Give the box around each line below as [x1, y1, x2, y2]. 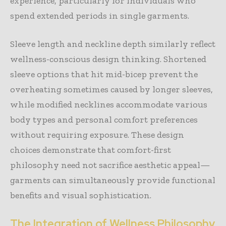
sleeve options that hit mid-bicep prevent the [10, 68, 198, 80]
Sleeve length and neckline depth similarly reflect [10, 38, 215, 49]
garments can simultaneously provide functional [10, 174, 215, 186]
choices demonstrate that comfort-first [10, 144, 171, 155]
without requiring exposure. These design [10, 129, 184, 140]
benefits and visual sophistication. [10, 189, 151, 201]
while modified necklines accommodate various [10, 98, 207, 110]
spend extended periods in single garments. [10, 10, 189, 21]
